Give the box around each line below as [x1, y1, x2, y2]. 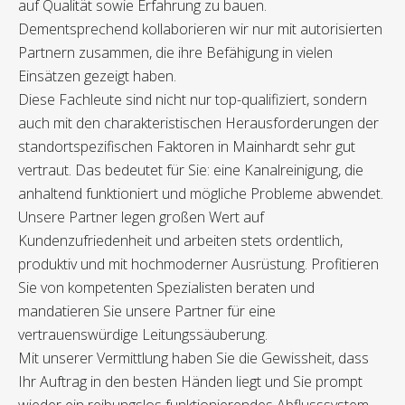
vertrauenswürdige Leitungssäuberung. [18, 325, 268, 345]
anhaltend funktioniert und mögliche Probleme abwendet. [18, 184, 383, 204]
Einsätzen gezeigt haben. [18, 66, 176, 87]
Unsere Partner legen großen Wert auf [18, 207, 264, 228]
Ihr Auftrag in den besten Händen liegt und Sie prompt [18, 372, 363, 392]
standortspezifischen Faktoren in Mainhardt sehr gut [18, 137, 355, 157]
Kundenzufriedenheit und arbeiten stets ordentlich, [18, 231, 343, 251]
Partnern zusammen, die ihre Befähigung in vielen [18, 42, 333, 63]
